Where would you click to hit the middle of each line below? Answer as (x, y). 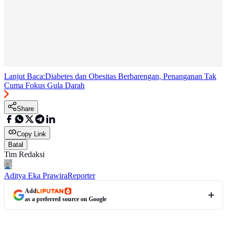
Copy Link (31, 134)
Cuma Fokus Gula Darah (44, 85)
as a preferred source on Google (66, 199)
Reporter (81, 175)
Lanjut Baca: (25, 76)
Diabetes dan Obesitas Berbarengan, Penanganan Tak (131, 76)
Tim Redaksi (24, 154)
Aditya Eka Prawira (36, 175)
